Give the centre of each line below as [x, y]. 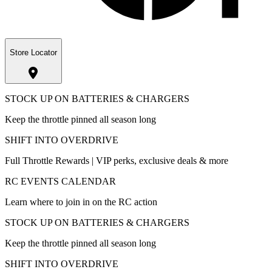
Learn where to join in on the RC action [81, 202]
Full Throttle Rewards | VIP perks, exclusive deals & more [117, 160]
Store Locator [33, 53]
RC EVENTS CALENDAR [60, 181]
